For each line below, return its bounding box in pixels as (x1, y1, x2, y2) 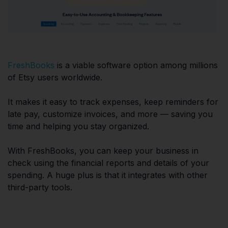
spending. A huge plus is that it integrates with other (8, 170, 208, 181)
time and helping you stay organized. (8, 121, 149, 132)
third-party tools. (8, 182, 72, 193)
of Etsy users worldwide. (8, 72, 102, 83)
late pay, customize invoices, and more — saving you (8, 109, 213, 120)
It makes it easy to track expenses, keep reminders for (8, 97, 218, 107)
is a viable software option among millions (54, 60, 218, 71)
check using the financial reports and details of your (8, 158, 209, 168)
